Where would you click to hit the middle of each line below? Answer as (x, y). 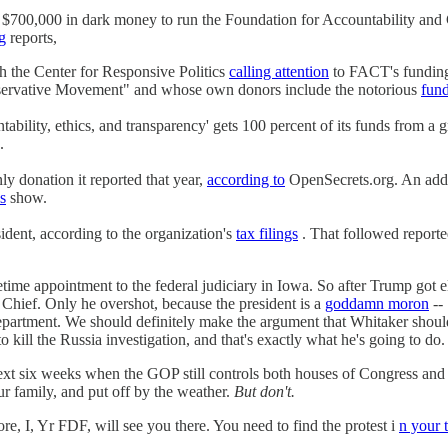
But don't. (264, 391)
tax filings (267, 233)
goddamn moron (377, 303)
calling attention (279, 71)
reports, (31, 37)
